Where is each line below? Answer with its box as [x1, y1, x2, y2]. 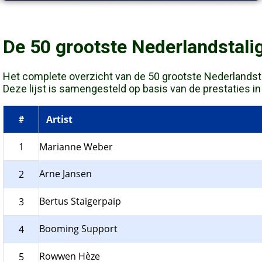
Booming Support [39, 222, 118, 236]
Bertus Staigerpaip [39, 195, 121, 208]
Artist [46, 113, 73, 126]
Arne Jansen [39, 167, 92, 181]
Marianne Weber [39, 140, 113, 154]
